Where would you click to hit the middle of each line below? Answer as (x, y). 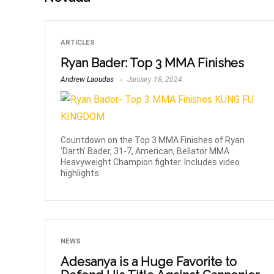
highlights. (81, 173)
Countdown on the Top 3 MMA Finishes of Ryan (153, 140)
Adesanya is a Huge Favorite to (149, 262)
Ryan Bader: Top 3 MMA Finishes (153, 63)
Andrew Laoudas (87, 80)
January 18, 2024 (154, 80)
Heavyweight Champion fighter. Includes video (150, 162)
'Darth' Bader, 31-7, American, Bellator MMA (145, 151)
